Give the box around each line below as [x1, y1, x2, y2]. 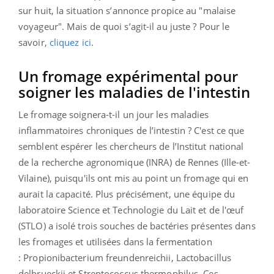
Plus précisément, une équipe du [95, 187, 235, 200]
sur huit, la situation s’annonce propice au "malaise [18, 4, 236, 17]
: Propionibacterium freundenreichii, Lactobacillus [18, 251, 232, 264]
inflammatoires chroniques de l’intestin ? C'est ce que [18, 124, 245, 136]
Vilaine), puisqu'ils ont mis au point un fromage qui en [18, 171, 249, 184]
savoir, [18, 35, 50, 48]
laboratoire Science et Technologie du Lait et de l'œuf [18, 203, 244, 216]
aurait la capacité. [18, 187, 95, 200]
